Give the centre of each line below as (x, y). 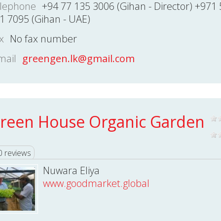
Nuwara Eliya (71, 170)
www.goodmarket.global (96, 183)
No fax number (43, 39)
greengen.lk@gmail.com (78, 58)
